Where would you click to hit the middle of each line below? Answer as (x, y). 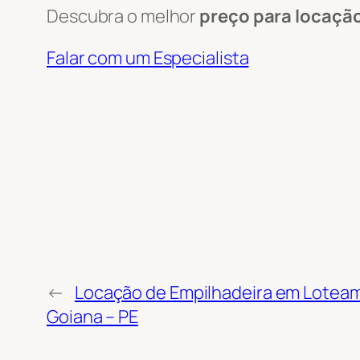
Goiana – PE (92, 316)
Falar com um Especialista (148, 57)
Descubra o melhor (123, 16)
